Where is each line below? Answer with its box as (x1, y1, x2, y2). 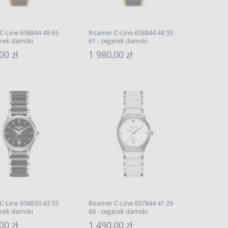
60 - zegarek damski (88, 207, 148, 216)
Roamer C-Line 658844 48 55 (88, 28, 173, 37)
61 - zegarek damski (88, 36, 148, 45)
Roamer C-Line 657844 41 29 (88, 198, 173, 208)
